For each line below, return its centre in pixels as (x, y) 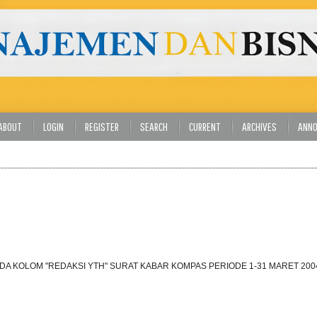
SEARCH (154, 127)
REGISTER (102, 127)
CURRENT (204, 127)
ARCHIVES (259, 127)
